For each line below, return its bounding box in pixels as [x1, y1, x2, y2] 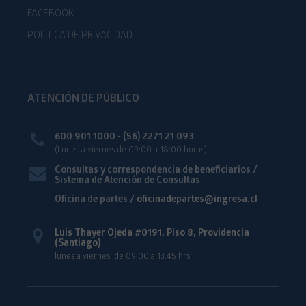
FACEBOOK [27, 8, 74, 20]
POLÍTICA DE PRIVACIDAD [27, 30, 133, 42]
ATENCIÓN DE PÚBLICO [27, 92, 139, 106]
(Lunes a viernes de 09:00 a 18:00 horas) [55, 145, 207, 156]
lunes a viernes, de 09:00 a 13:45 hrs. [55, 251, 192, 262]
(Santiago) [55, 238, 100, 250]
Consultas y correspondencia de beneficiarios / [55, 165, 258, 177]
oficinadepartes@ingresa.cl [137, 194, 258, 206]
